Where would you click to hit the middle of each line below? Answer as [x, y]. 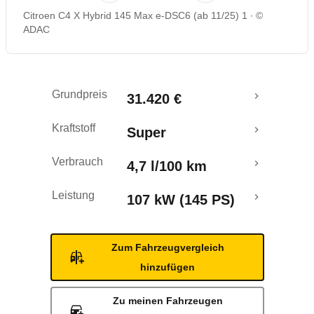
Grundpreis [80, 94]
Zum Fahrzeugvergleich [168, 247]
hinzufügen [168, 267]
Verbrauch [77, 162]
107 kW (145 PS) [181, 200]
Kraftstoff [74, 128]
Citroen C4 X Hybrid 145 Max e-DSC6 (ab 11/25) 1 [135, 15]
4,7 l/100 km [167, 166]
